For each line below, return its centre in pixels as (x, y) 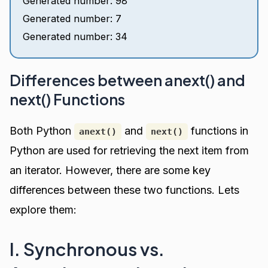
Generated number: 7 (72, 18)
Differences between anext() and (128, 80)
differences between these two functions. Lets (125, 190)
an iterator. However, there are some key (110, 170)
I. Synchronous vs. (87, 249)
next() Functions (68, 99)
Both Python (42, 130)
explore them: (43, 209)
